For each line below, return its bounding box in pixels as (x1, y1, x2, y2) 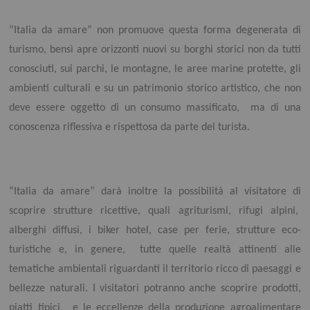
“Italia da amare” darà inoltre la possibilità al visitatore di (9, 185, 301, 197)
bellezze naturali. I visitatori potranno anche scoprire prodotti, (9, 282, 301, 294)
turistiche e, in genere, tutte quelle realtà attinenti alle (9, 244, 301, 255)
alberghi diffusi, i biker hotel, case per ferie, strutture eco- (9, 224, 301, 236)
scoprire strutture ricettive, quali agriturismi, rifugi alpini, (9, 205, 301, 217)
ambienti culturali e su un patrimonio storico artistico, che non (9, 82, 301, 94)
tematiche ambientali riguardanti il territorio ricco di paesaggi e (9, 263, 301, 275)
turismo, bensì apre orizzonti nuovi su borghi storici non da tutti (9, 44, 301, 55)
